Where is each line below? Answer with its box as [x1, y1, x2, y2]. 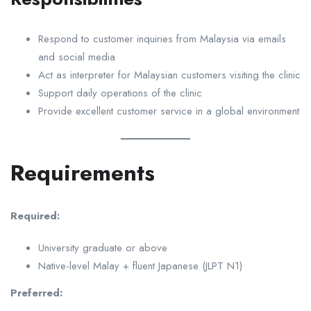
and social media [38, 49, 115, 65]
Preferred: [10, 285, 62, 301]
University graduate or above [38, 239, 167, 255]
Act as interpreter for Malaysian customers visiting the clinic [38, 67, 301, 83]
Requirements [10, 156, 155, 189]
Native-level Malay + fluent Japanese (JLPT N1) [38, 258, 242, 274]
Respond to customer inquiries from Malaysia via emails [38, 31, 286, 47]
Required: [10, 208, 60, 224]
